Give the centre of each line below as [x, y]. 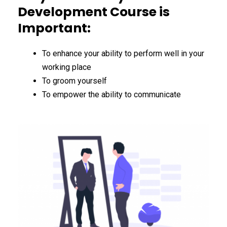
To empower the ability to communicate [111, 95]
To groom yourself [74, 81]
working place [67, 67]
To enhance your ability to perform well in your [123, 54]
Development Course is [94, 12]
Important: [54, 28]
